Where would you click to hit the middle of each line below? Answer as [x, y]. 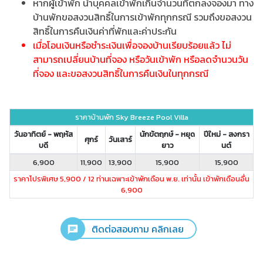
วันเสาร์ [120, 140]
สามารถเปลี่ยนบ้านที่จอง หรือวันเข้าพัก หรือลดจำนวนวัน [141, 60]
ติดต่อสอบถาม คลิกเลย [137, 229]
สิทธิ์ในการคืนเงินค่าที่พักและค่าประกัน [105, 31]
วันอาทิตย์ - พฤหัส [43, 134]
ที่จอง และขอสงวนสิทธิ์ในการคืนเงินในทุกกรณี [121, 74]
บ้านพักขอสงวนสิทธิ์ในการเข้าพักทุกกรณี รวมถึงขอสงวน [142, 17]
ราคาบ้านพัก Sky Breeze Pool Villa [131, 117]
